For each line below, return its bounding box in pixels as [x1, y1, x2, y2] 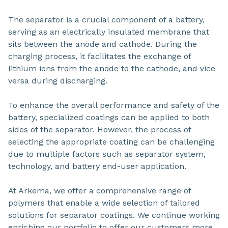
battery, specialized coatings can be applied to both [8, 112, 210, 122]
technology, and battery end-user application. [8, 161, 191, 171]
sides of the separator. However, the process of [8, 124, 191, 134]
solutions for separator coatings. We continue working [8, 210, 220, 220]
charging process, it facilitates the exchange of [8, 51, 191, 61]
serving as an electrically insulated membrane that [8, 26, 209, 37]
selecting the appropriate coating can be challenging [8, 136, 215, 147]
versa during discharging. [8, 75, 112, 85]
